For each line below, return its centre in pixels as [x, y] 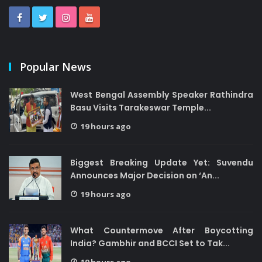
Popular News [56, 67]
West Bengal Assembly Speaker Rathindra [162, 95]
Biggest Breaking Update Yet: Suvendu [162, 163]
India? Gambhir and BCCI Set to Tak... [150, 243]
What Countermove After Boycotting [162, 230]
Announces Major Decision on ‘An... [145, 175]
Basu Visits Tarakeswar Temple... [141, 108]
